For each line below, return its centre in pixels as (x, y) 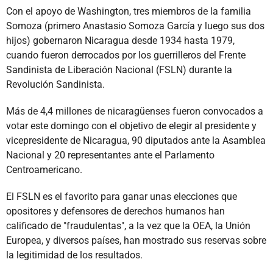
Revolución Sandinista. (55, 84)
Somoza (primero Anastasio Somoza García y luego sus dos (135, 26)
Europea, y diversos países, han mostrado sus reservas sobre (136, 240)
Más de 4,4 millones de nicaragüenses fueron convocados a (135, 111)
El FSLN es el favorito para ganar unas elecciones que (122, 196)
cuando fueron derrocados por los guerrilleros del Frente (126, 55)
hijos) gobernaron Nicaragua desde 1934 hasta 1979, (120, 40)
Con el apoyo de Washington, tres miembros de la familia (129, 11)
